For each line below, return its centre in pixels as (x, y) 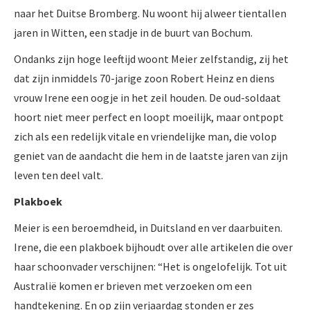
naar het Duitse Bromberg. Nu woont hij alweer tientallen (150, 13)
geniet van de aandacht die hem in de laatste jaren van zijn (151, 155)
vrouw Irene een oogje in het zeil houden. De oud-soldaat (147, 97)
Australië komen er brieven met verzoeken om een (133, 285)
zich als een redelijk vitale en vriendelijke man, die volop (145, 136)
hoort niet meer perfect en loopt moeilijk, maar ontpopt (149, 117)
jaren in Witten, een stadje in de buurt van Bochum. (133, 32)
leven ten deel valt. (58, 175)
